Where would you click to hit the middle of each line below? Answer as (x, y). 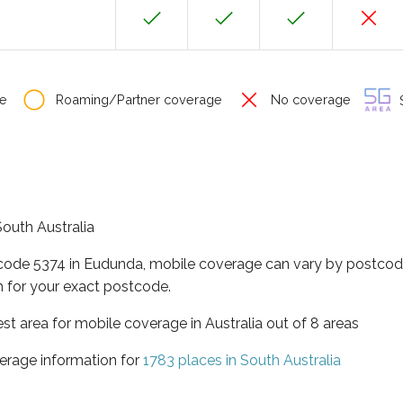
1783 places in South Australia (242, 360)
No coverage (309, 99)
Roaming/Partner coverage (137, 99)
